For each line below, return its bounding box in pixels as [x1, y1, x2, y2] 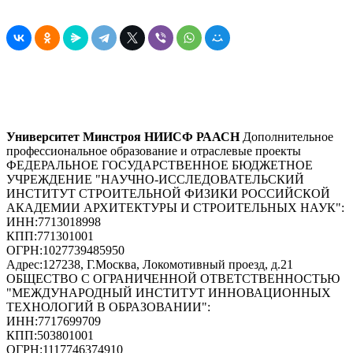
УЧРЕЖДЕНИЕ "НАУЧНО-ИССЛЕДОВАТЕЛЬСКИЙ [6, 173, 304, 186]
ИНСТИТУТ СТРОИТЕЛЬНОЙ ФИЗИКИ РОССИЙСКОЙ [6, 187, 330, 200]
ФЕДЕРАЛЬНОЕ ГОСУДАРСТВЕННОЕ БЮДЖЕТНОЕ [6, 158, 313, 172]
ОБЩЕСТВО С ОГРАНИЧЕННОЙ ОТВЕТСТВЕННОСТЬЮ [6, 272, 340, 285]
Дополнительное [243, 130, 333, 143]
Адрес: [6, 258, 43, 271]
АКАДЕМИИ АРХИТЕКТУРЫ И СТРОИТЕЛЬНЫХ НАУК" [6, 201, 341, 214]
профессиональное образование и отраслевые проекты [6, 144, 301, 158]
